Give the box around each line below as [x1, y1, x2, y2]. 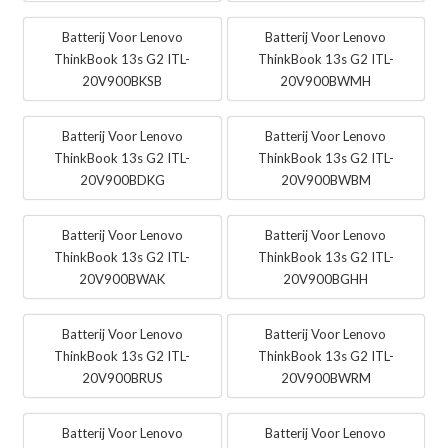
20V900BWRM [280, 370, 371, 387]
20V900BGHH [283, 271, 369, 288]
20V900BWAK [79, 271, 166, 288]
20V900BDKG [79, 172, 165, 189]
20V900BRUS [81, 370, 163, 387]
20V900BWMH [280, 73, 372, 90]
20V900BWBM [280, 172, 371, 189]
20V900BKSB [82, 73, 163, 90]
